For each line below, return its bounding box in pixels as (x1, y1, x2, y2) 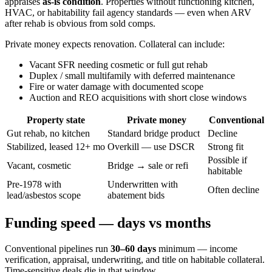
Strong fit (208, 141, 243, 152)
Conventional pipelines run (5, 243, 110, 254)
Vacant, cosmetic (7, 160, 71, 171)
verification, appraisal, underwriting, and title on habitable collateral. (5, 254, 265, 265)
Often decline (208, 185, 259, 195)
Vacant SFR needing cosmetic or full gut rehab (29, 59, 208, 70)
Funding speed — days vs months (5, 214, 211, 231)
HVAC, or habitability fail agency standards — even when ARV (5, 7, 251, 18)
